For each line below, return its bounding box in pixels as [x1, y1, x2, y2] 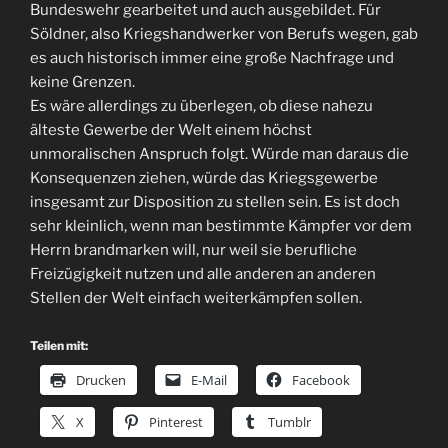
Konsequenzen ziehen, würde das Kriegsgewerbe [30, 169, 378, 187]
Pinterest [149, 412, 203, 431]
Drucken [76, 370, 126, 389]
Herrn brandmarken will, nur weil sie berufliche [30, 241, 357, 259]
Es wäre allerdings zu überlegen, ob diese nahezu [30, 97, 373, 115]
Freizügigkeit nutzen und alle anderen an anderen [30, 265, 376, 283]
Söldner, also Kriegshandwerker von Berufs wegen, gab [30, 25, 418, 43]
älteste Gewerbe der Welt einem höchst [30, 121, 312, 139]
